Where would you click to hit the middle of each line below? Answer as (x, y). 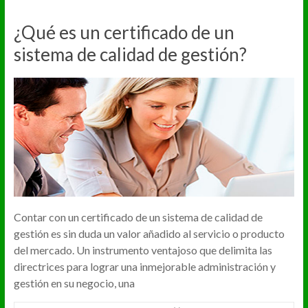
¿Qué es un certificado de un (124, 33)
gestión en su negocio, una (74, 283)
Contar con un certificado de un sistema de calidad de (138, 217)
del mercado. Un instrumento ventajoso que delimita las (143, 250)
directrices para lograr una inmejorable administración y (144, 266)
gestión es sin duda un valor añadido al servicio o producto (149, 233)
